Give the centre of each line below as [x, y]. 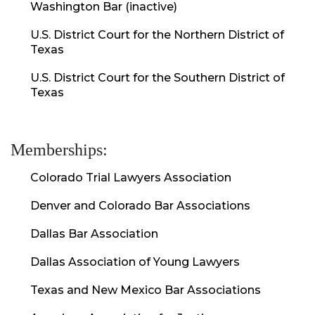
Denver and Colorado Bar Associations [140, 205]
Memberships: [59, 149]
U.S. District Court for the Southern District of [157, 77]
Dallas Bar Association [94, 233]
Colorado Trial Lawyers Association [131, 177]
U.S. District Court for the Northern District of [157, 34]
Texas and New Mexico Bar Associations [146, 290]
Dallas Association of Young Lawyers [135, 262]
